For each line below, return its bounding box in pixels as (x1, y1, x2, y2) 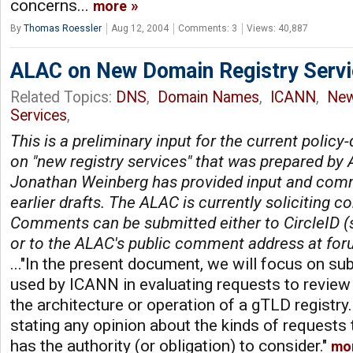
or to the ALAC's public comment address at (10, 234, 326, 253)
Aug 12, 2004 (111, 23, 169, 34)
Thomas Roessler (24, 23, 102, 34)
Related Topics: (10, 88, 116, 106)
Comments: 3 (178, 23, 237, 34)
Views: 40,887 (247, 23, 308, 34)
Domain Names (158, 88, 259, 106)
